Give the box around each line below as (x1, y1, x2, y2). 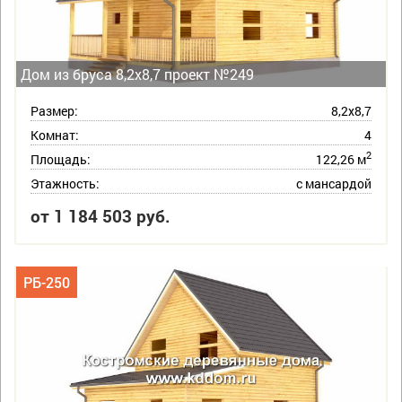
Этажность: (31, 174, 100, 192)
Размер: (31, 101, 78, 119)
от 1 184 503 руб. (31, 204, 170, 227)
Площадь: (31, 150, 91, 168)
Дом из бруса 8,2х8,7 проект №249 (20, 64, 254, 83)
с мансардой (296, 174, 371, 192)
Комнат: (31, 126, 79, 144)
